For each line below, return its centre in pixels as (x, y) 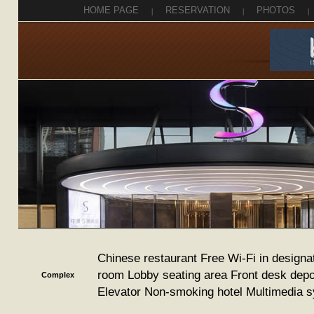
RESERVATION (198, 10)
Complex (58, 275)
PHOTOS (276, 10)
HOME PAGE (111, 10)
